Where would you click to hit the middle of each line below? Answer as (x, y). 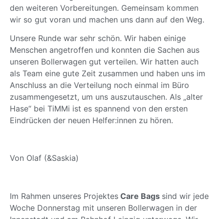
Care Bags (140, 196)
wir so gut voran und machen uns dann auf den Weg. (107, 19)
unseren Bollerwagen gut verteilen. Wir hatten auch (104, 62)
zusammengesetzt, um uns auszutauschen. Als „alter (106, 97)
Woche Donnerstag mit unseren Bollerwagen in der (103, 208)
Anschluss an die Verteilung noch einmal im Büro (99, 85)
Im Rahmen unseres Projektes (64, 196)
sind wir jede (185, 196)
